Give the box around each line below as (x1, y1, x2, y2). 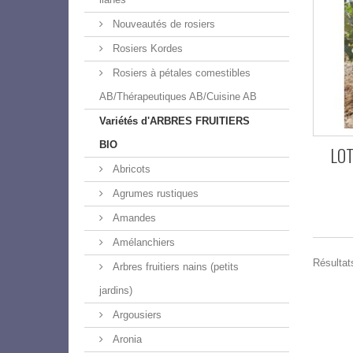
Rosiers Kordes (110, 43, 183, 54)
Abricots (110, 163, 150, 175)
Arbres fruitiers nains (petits (110, 261, 239, 273)
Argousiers (110, 309, 162, 321)
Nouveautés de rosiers (110, 18, 215, 30)
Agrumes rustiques (110, 188, 199, 199)
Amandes (110, 212, 156, 224)
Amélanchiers (110, 236, 175, 248)
